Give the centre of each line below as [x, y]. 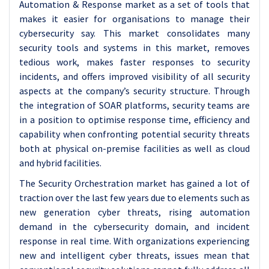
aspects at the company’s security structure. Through [134, 91]
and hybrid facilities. [60, 163]
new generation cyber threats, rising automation [134, 212]
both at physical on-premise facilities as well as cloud [134, 148]
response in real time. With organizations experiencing [134, 241]
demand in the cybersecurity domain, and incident [134, 226]
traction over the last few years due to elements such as [134, 198]
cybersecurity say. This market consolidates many [134, 33]
